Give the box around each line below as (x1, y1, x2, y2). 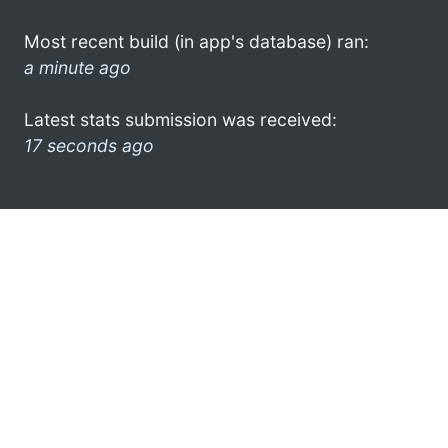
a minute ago (24, 56, 131, 78)
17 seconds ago (24, 134, 154, 156)
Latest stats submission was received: (24, 108, 337, 130)
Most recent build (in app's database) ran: (24, 30, 369, 52)
